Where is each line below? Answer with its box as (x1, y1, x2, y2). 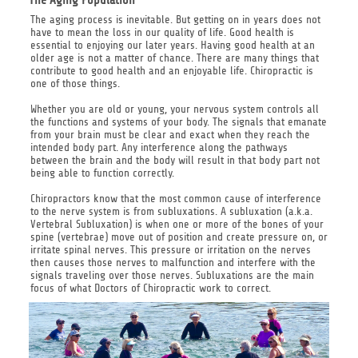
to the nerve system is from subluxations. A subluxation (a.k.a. (30, 205, 312, 218)
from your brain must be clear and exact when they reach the (30, 129, 310, 141)
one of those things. (30, 78, 120, 90)
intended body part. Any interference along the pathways (30, 141, 288, 154)
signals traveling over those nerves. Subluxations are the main (30, 269, 314, 282)
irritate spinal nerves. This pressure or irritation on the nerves (30, 244, 311, 257)
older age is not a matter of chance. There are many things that (30, 52, 319, 65)
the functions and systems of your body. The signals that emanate (30, 116, 327, 129)
